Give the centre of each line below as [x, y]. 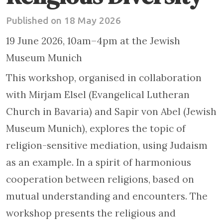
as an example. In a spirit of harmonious [99, 162]
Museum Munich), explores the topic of [96, 128]
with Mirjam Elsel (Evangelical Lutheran [98, 95]
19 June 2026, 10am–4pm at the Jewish [93, 41]
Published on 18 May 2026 [63, 21]
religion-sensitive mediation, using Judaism [107, 145]
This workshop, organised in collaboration [104, 78]
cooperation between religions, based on [100, 179]
